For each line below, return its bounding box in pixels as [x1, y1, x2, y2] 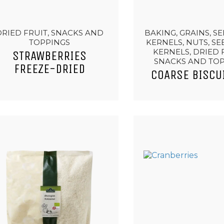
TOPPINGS [29, 37, 70, 47]
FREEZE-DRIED [14, 61, 85, 76]
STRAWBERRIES [12, 48, 87, 63]
